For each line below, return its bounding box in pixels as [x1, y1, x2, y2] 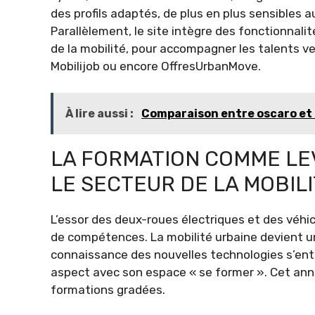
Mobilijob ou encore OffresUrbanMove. [51, 58, 261, 73]
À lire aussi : [65, 107, 136, 121]
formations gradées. [51, 283, 165, 297]
